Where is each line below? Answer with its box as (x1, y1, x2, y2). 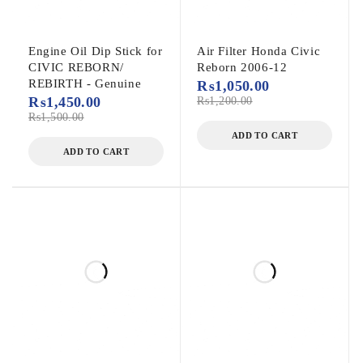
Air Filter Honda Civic (197, 45, 321, 58)
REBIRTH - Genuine (28, 77, 142, 91)
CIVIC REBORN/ (28, 61, 124, 75)
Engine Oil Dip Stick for (28, 45, 163, 58)
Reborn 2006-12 (197, 61, 288, 75)
